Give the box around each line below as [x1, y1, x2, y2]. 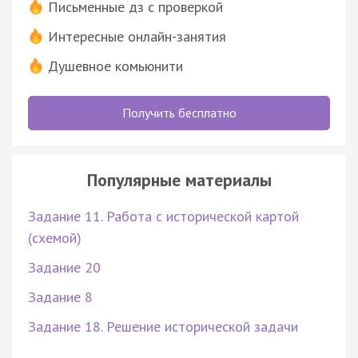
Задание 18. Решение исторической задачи [28, 316, 298, 336]
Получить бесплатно [121, 104, 237, 121]
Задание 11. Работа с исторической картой [28, 206, 299, 225]
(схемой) [28, 228, 82, 247]
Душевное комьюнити [48, 56, 183, 75]
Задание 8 [28, 287, 93, 306]
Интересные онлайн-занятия [48, 26, 226, 46]
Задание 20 [28, 257, 101, 276]
